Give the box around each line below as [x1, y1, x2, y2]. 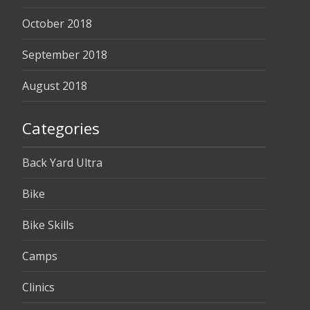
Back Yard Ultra [22, 155, 102, 170]
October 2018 [22, 16, 92, 31]
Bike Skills [22, 217, 74, 232]
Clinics [22, 280, 55, 295]
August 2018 [22, 78, 87, 93]
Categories [22, 118, 100, 138]
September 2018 [22, 47, 107, 62]
